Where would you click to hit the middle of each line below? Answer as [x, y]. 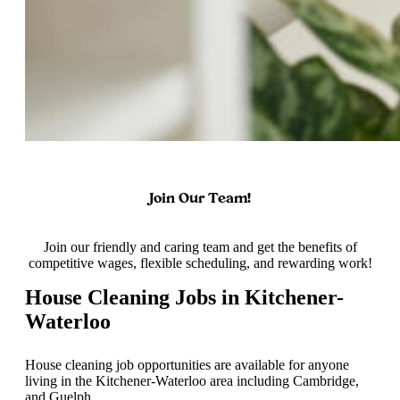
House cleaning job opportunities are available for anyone [187, 364]
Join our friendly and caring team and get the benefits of [200, 247]
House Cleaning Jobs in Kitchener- [184, 298]
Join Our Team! [200, 197]
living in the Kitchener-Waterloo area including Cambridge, [192, 380]
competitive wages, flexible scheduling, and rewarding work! [200, 263]
